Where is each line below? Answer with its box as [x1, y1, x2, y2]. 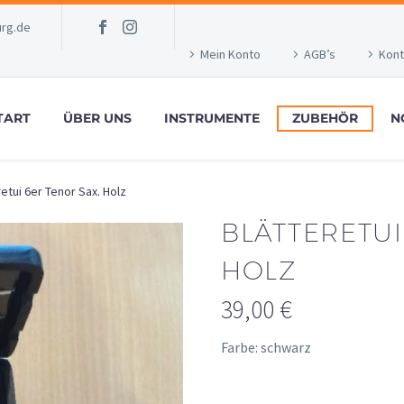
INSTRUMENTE [164, 110, 260, 126]
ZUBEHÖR [292, 110, 358, 126]
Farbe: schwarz [221, 338, 311, 356]
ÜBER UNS [63, 110, 132, 126]
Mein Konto [200, 46, 261, 62]
